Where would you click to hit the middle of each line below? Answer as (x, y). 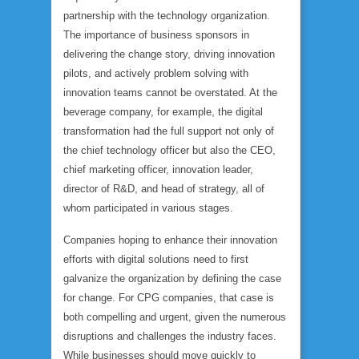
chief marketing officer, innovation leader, (158, 169)
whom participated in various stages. (148, 208)
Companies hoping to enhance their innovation (170, 240)
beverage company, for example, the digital (163, 112)
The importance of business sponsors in (156, 35)
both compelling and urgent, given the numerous (175, 317)
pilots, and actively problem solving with (156, 73)
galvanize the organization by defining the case (172, 278)
